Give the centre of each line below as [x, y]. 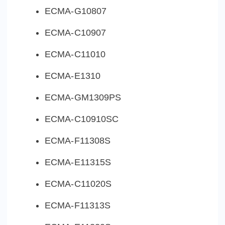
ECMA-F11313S [78, 206]
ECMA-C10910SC [82, 119]
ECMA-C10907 [76, 33]
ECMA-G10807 [76, 11]
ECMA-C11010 [75, 54]
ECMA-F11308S [78, 141]
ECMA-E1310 [73, 76]
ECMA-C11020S [78, 184]
